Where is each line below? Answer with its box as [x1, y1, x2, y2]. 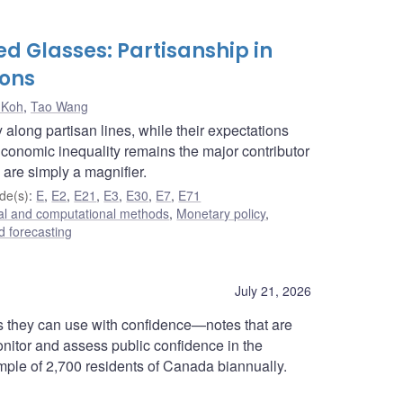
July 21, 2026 [235, 281, 311, 300]
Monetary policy [176, 203, 266, 222]
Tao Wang [31, 96, 88, 115]
